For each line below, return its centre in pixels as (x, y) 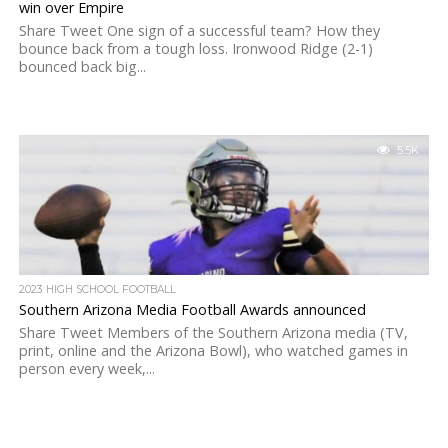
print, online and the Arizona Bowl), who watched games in (213, 350)
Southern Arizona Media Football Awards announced (192, 309)
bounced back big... (82, 66)
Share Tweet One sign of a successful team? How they (199, 30)
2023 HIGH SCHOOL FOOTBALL (97, 289)
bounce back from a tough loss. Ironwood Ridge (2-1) (195, 48)
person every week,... (86, 368)
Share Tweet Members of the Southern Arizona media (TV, (213, 332)
